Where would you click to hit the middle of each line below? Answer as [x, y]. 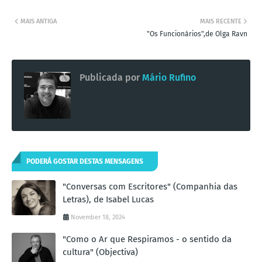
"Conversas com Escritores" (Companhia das [150, 186]
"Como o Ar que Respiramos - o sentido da [147, 239]
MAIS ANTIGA [39, 21]
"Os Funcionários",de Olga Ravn [197, 34]
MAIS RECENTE [221, 21]
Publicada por [110, 77]
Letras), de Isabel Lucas [108, 199]
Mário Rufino [168, 77]
